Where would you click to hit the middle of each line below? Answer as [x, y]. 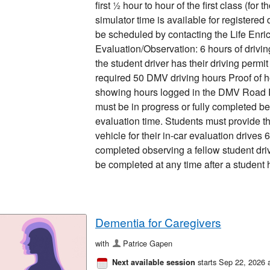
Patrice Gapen [148, 243]
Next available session [154, 262]
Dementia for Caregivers [158, 222]
